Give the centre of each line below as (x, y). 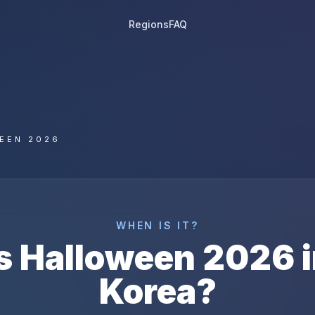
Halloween (107, 258)
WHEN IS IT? (157, 225)
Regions (148, 24)
